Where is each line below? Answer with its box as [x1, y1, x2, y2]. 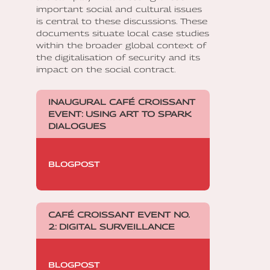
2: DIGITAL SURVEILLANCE [48, 221, 175, 231]
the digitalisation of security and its [36, 52, 200, 62]
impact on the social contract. [36, 64, 176, 74]
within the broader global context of [36, 40, 206, 50]
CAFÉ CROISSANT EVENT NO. [48, 209, 190, 219]
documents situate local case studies [36, 28, 209, 38]
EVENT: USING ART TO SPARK [48, 108, 192, 119]
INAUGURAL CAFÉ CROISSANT [48, 96, 195, 107]
